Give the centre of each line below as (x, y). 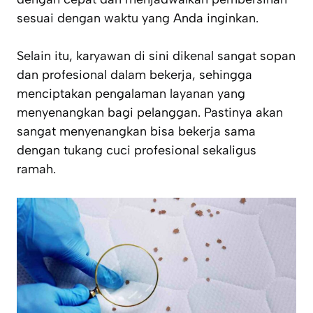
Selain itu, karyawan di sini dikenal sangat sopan (156, 56)
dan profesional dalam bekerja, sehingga (134, 75)
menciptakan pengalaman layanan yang (131, 94)
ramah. (36, 169)
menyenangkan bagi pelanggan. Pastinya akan (150, 113)
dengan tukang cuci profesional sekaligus (137, 151)
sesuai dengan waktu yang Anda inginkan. (138, 19)
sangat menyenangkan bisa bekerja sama (136, 132)
